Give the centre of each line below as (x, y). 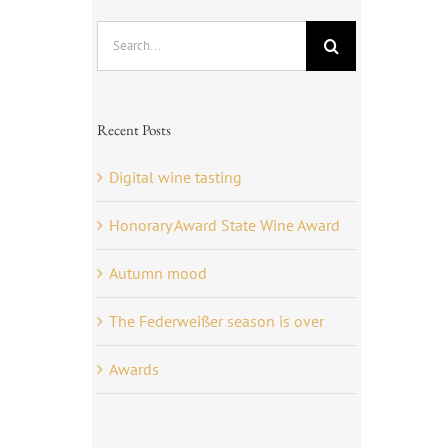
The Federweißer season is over (216, 320)
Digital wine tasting (175, 176)
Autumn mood (157, 272)
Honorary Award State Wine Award (224, 224)
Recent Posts (133, 129)
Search (118, 32)
